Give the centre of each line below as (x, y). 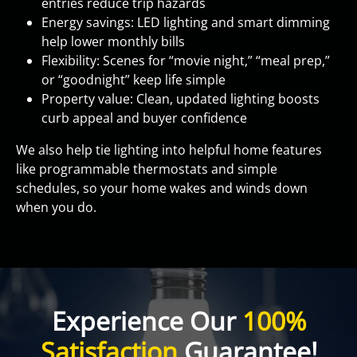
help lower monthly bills (113, 41)
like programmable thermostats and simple (147, 169)
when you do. (56, 207)
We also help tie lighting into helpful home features (169, 150)
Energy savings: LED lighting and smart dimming (186, 22)
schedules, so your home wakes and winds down (162, 188)
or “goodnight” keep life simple (133, 80)
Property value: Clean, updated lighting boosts (180, 99)
